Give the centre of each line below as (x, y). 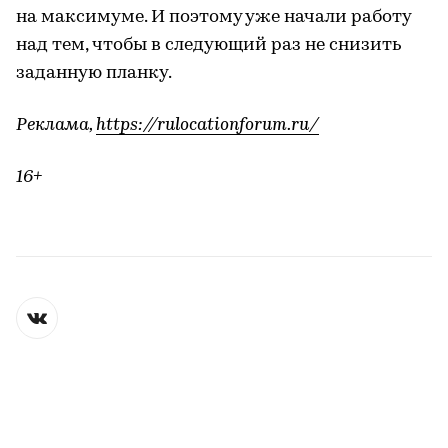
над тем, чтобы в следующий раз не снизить (208, 45)
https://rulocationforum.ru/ (207, 125)
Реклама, (56, 125)
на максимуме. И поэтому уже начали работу (213, 17)
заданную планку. (94, 73)
